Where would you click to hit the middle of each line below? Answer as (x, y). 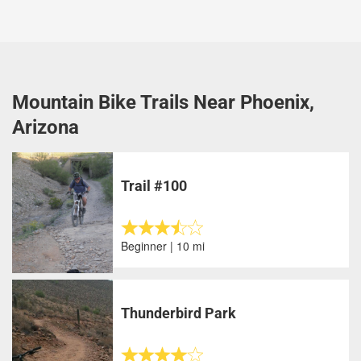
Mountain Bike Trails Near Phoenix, (163, 102)
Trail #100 (154, 186)
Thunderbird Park (179, 313)
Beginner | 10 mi (163, 246)
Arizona (46, 127)
